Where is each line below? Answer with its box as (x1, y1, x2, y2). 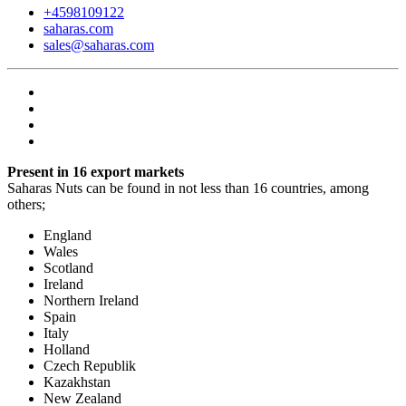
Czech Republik (43, 357, 136, 373)
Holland (43, 341, 90, 357)
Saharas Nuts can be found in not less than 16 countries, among (7, 179, 369, 196)
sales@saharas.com (43, 36, 154, 53)
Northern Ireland (43, 292, 139, 308)
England (43, 227, 92, 243)
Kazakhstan (43, 373, 111, 390)
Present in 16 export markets (7, 163, 184, 179)
